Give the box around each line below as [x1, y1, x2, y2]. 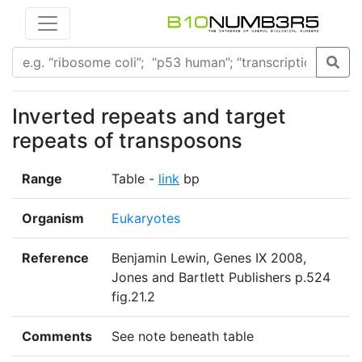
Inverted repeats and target [12, 103, 286, 129]
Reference [22, 250, 89, 267]
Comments [22, 328, 92, 345]
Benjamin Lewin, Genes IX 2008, [112, 250, 306, 267]
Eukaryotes [112, 210, 180, 227]
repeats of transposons [12, 128, 242, 154]
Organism [22, 210, 84, 227]
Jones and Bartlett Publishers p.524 [112, 269, 330, 286]
